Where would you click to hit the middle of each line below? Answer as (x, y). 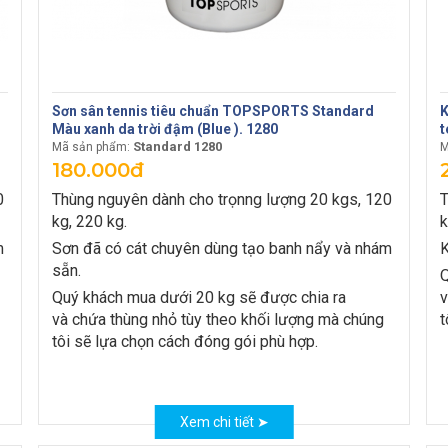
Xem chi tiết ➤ (224, 422)
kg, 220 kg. (89, 221)
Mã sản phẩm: (91, 147)
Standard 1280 (176, 146)
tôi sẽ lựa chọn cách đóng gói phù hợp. (185, 341)
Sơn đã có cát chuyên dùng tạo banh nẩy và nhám (222, 248)
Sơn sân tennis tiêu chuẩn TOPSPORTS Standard (213, 111)
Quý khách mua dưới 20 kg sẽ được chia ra (199, 297)
